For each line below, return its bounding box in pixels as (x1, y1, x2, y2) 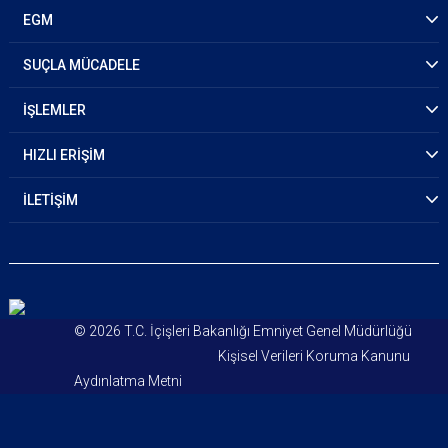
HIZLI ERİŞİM (23, 147, 105, 163)
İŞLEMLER (23, 102, 86, 118)
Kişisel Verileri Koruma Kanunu (218, 348, 410, 364)
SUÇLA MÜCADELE (23, 57, 140, 73)
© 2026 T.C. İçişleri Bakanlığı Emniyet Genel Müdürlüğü (74, 323, 439, 339)
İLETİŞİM (23, 192, 78, 208)
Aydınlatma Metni (74, 373, 185, 389)
